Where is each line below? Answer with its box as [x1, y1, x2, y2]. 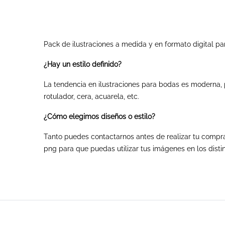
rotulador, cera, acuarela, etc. [44, 92, 141, 101]
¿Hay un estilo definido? [44, 60, 124, 69]
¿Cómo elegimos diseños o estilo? [44, 113, 155, 121]
